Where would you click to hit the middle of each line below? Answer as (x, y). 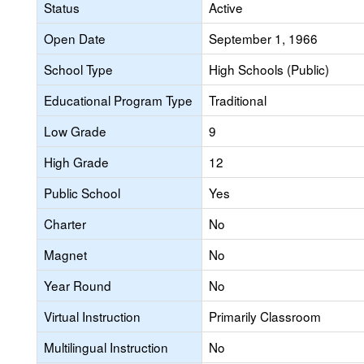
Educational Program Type (118, 100)
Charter (65, 223)
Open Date (75, 38)
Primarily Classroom (265, 316)
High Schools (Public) (269, 69)
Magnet (65, 254)
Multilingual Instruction (106, 347)
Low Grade (75, 131)
